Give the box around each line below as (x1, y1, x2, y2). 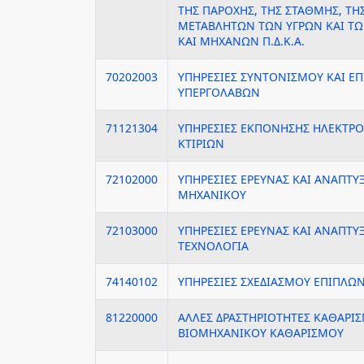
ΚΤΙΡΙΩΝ (178, 136, 224, 151)
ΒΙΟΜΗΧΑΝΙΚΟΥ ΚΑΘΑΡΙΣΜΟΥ (178, 325, 344, 340)
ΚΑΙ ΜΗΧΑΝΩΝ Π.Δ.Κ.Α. (178, 33, 305, 49)
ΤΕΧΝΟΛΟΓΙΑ (178, 238, 249, 253)
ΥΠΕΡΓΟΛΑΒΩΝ (178, 84, 260, 100)
